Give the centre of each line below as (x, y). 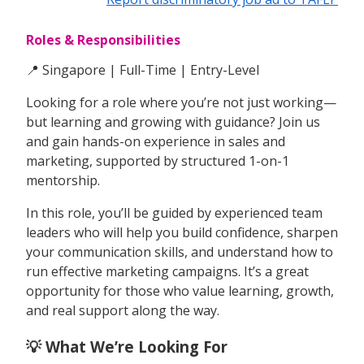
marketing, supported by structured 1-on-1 (158, 160)
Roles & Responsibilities (103, 39)
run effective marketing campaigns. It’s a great (167, 271)
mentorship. (63, 180)
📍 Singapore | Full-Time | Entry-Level (143, 69)
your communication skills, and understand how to (180, 251)
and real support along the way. (123, 310)
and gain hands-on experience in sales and (156, 141)
